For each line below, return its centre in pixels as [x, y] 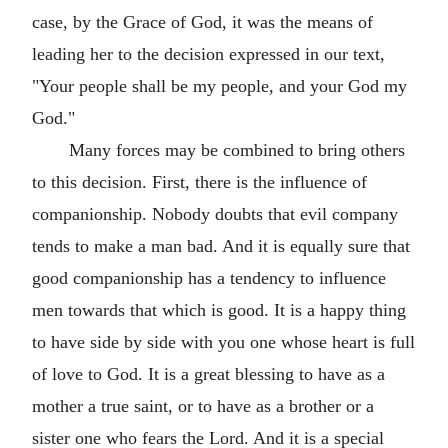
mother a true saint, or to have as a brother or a [203, 406]
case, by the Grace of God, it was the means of [202, 22]
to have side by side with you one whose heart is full [223, 342]
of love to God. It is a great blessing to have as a [208, 374]
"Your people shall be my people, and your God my [219, 86]
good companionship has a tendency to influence [209, 278]
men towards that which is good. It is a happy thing [219, 310]
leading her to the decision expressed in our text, [208, 54]
